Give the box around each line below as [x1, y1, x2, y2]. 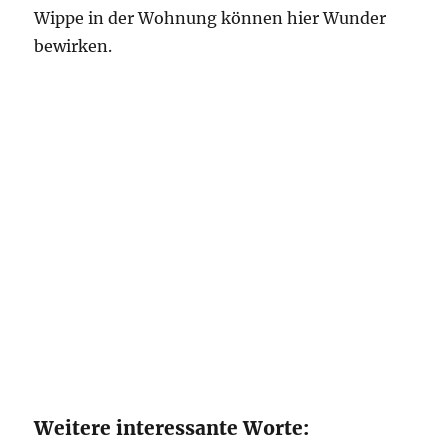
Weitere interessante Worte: [34, 416, 310, 440]
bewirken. [34, 36, 113, 56]
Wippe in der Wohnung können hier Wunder [34, 8, 387, 28]
